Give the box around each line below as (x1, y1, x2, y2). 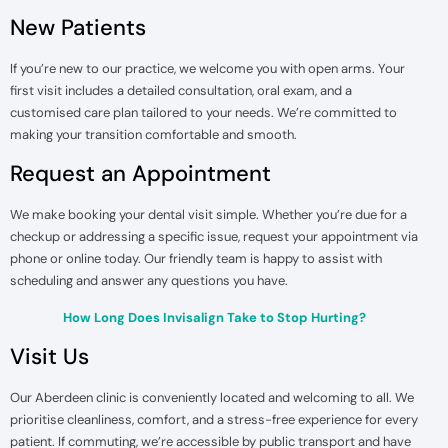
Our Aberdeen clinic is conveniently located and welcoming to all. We (10, 389, 414, 407)
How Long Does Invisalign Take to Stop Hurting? (62, 308, 366, 326)
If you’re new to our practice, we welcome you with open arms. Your (10, 59, 405, 77)
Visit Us (10, 342, 89, 372)
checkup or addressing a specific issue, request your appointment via (10, 228, 418, 246)
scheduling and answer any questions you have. (10, 272, 288, 290)
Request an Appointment (10, 159, 271, 189)
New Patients (10, 12, 146, 42)
